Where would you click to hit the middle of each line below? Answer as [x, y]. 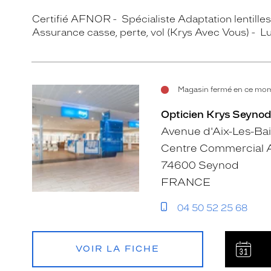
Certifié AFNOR [71, 19]
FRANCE [186, 182]
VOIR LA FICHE [117, 249]
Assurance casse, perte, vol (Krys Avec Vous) [141, 32]
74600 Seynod [200, 165]
